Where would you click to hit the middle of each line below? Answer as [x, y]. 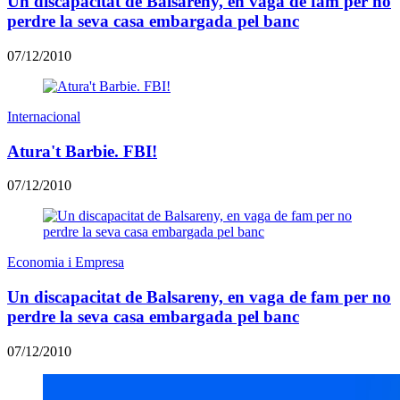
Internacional [44, 116]
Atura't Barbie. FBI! [82, 151]
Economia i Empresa [66, 262]
